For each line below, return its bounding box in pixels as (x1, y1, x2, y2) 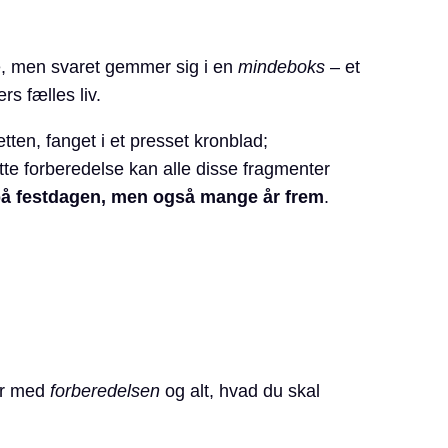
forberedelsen (49, 381, 160, 402)
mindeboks (237, 57, 325, 78)
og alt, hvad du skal (159, 381, 320, 402)
